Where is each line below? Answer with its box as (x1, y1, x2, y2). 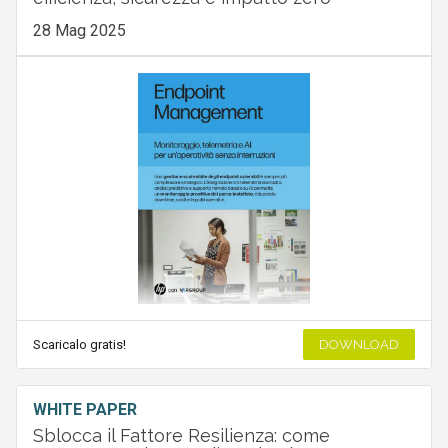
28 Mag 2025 (32, 21, 126, 41)
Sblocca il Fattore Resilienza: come (32, 424, 330, 446)
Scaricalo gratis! (32, 336, 126, 352)
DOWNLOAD (319, 336, 400, 352)
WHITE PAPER (32, 399, 137, 419)
